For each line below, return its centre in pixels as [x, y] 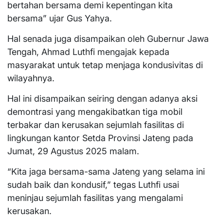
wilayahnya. [31, 78]
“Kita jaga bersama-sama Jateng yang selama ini [106, 171]
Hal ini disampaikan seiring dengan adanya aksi [102, 98]
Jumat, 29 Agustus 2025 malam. [73, 151]
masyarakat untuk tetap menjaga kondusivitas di [105, 65]
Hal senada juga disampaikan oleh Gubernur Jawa [108, 38]
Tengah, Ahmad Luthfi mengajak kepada [88, 52]
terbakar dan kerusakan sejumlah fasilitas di [96, 125]
